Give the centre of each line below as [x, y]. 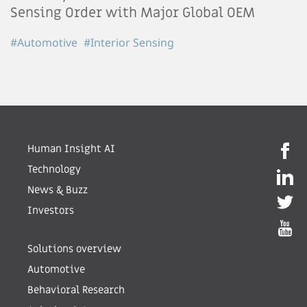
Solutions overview [74, 249]
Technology [54, 170]
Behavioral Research [76, 290]
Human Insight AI [71, 149]
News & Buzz [58, 190]
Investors [51, 211]
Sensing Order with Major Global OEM [133, 13]
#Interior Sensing [129, 43]
